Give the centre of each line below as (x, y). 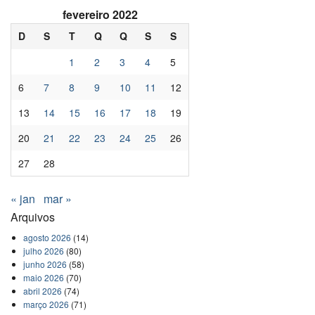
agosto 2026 (47, 238)
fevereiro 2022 (100, 14)
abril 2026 (42, 291)
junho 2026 (45, 264)
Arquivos (33, 217)
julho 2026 (43, 251)
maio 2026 (43, 278)
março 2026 (46, 304)
